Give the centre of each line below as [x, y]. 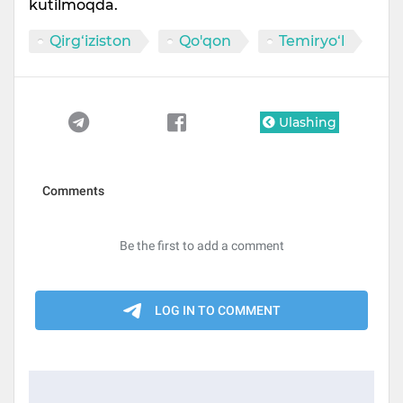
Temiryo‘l [312, 41]
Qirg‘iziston [90, 41]
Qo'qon [205, 41]
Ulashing [306, 123]
